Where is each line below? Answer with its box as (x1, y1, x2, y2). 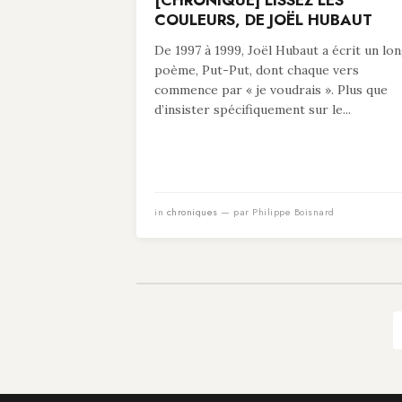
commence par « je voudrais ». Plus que (154, 82, 388, 98)
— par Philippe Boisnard (217, 205, 335, 219)
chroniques (166, 205, 218, 219)
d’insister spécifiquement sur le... (154, 101, 351, 118)
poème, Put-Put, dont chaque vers (154, 62, 359, 78)
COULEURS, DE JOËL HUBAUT (154, 9, 372, 31)
